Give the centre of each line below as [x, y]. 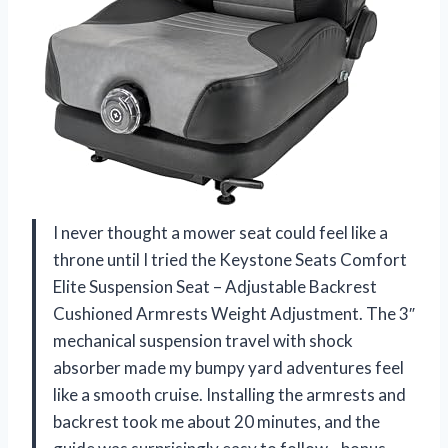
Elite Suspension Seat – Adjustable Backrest [215, 286]
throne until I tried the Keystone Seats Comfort [230, 259]
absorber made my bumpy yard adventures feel [228, 367]
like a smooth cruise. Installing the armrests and [229, 394]
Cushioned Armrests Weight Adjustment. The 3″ [234, 313]
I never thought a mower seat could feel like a [220, 232]
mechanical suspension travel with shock [203, 340]
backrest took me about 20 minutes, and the [216, 421]
